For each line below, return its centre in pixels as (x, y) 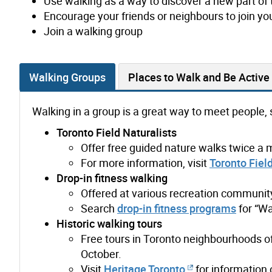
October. (101, 253)
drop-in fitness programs (177, 208)
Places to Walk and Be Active (199, 77)
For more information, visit (145, 162)
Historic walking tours (109, 223)
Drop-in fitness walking (112, 178)
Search (99, 208)
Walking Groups (67, 77)
